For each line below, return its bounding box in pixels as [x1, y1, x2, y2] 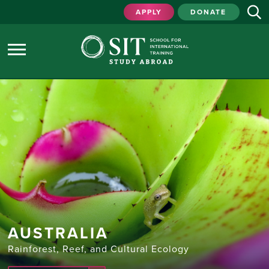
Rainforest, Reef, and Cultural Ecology [7, 242, 189, 256]
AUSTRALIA [7, 222, 109, 245]
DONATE [190, 7, 226, 17]
